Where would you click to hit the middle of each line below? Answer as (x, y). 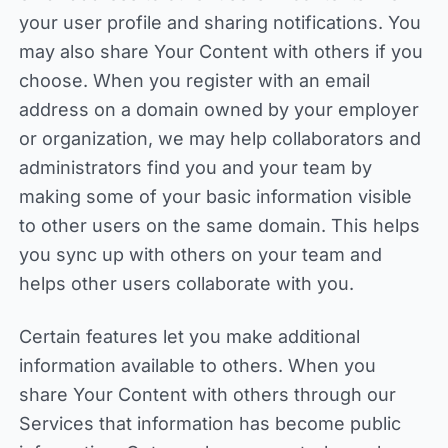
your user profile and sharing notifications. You (219, 22)
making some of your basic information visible (215, 196)
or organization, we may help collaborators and (219, 138)
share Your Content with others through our (207, 394)
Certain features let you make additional (189, 336)
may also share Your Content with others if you (220, 51)
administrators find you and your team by (195, 167)
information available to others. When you (197, 365)
